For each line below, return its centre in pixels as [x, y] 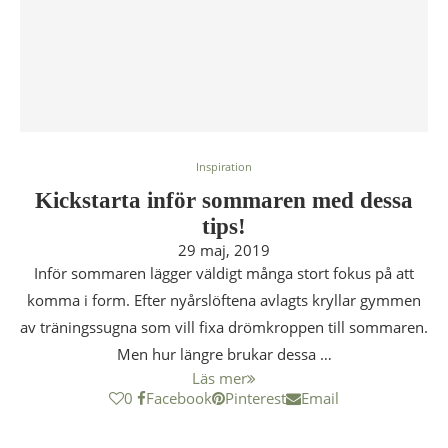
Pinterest [255, 398]
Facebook [179, 398]
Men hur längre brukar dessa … [224, 354]
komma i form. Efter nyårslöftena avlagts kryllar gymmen [224, 300]
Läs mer [219, 378]
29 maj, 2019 [224, 250]
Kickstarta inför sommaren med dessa [224, 200]
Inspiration [224, 166]
